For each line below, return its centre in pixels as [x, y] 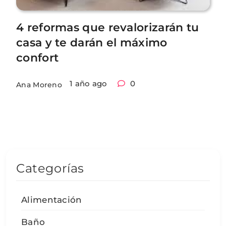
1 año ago [89, 84]
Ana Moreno [39, 84]
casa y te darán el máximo [92, 43]
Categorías [50, 168]
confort [38, 58]
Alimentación [52, 200]
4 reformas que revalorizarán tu [108, 28]
